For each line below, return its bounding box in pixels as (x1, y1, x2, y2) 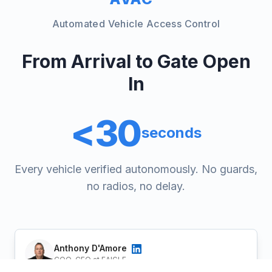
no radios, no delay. (87, 179, 185, 192)
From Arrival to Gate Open (21, 50, 251, 72)
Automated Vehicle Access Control (52, 17, 220, 30)
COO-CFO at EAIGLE (54, 255, 126, 265)
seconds (141, 123, 202, 141)
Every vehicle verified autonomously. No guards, (15, 162, 257, 175)
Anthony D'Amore (54, 243, 129, 254)
